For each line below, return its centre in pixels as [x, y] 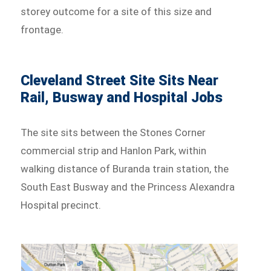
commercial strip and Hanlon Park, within [114, 150]
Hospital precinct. [61, 205]
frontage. [42, 29]
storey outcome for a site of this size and [116, 11]
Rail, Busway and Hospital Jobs [122, 97]
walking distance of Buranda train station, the [125, 168]
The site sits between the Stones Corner [113, 132]
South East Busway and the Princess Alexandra [128, 187]
